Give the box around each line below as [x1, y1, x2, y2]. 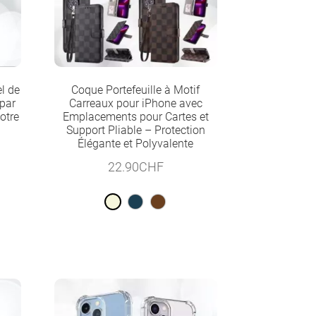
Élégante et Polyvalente [78, 136, 194, 150]
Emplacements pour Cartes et [62, 109, 209, 123]
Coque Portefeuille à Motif [71, 83, 200, 97]
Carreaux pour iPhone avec [68, 96, 202, 110]
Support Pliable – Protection [66, 123, 205, 137]
